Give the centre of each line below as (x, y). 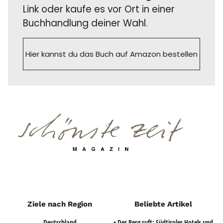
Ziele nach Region (60, 204)
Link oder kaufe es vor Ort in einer (99, 9)
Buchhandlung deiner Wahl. (86, 23)
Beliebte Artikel (163, 204)
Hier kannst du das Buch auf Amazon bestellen (111, 54)
